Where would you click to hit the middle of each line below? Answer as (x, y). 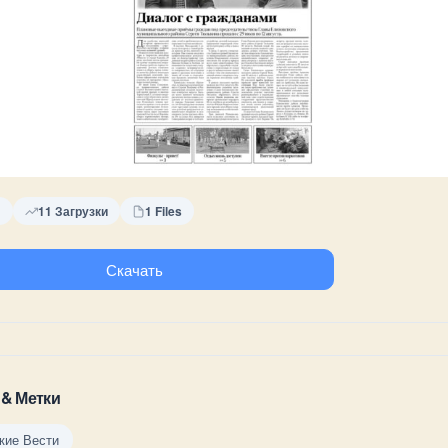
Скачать (134, 269)
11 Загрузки (73, 211)
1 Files (163, 211)
